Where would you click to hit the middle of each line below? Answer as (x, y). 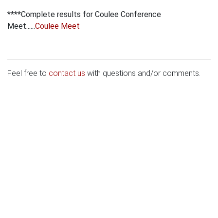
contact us (67, 73)
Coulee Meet (57, 26)
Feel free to (28, 73)
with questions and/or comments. (143, 73)
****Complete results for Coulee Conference (84, 15)
